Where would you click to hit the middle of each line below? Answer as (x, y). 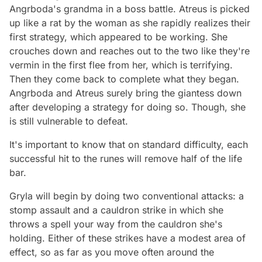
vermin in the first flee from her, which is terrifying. (121, 65)
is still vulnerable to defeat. (69, 121)
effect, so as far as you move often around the (112, 252)
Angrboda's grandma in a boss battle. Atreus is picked (130, 8)
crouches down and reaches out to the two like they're (130, 51)
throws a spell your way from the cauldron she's (116, 224)
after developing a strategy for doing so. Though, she (127, 107)
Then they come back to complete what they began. (124, 79)
